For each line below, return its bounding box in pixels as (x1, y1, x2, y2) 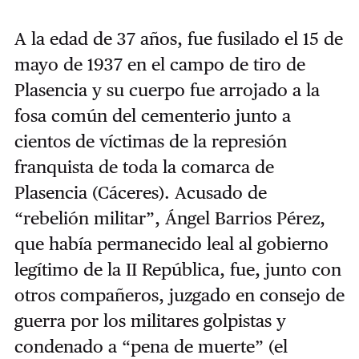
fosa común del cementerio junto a (14, 105, 291, 127)
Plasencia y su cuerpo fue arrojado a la (14, 79, 320, 101)
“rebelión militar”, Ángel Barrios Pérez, (14, 208, 325, 229)
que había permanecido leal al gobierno (14, 233, 329, 255)
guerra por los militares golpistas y (14, 310, 286, 332)
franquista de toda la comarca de (14, 156, 274, 178)
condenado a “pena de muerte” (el (14, 336, 288, 357)
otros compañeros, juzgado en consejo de (14, 284, 345, 306)
